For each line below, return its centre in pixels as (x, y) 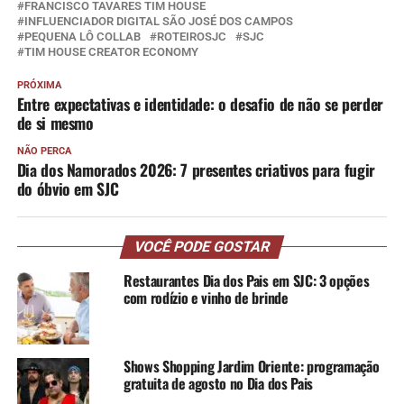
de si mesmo (55, 122)
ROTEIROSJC (191, 36)
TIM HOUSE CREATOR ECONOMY (111, 51)
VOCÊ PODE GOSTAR (202, 246)
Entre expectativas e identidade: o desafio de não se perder (200, 103)
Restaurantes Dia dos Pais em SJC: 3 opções (246, 280)
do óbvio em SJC (68, 188)
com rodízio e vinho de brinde (206, 297)
